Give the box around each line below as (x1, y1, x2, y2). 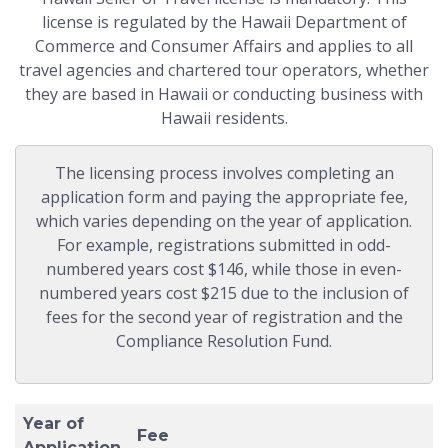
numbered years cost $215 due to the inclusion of (39, 282, 409, 305)
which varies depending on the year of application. (36, 210, 412, 233)
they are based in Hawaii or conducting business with (25, 83, 423, 106)
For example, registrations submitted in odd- (57, 234, 391, 257)
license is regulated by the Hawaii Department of (41, 11, 407, 34)
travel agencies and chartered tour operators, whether (19, 59, 429, 82)
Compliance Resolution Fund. (116, 330, 332, 353)
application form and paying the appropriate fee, (40, 186, 408, 209)
